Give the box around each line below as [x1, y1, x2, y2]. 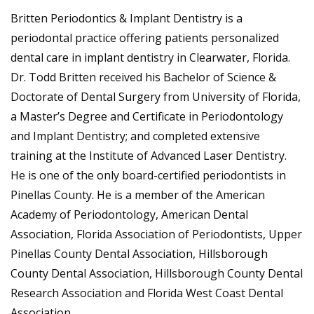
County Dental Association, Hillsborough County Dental [11, 266, 303, 281]
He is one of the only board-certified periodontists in [11, 168, 286, 183]
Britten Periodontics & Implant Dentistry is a [11, 11, 243, 26]
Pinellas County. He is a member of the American [11, 187, 265, 203]
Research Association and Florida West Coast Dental [11, 285, 283, 301]
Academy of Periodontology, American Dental [11, 207, 248, 222]
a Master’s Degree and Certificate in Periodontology [11, 109, 283, 124]
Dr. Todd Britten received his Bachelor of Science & [11, 69, 276, 85]
